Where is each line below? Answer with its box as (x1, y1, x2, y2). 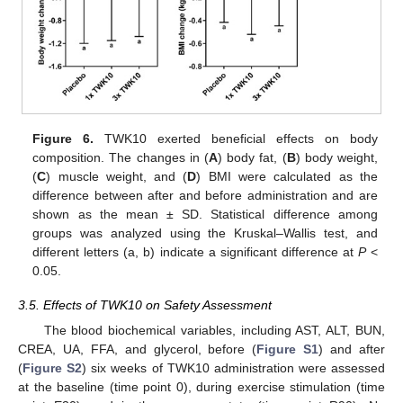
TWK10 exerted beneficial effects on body (94, 130, 378, 146)
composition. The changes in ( (32, 149, 209, 165)
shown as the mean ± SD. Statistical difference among (32, 206, 378, 221)
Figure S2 (22, 360, 83, 375)
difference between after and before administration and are (32, 187, 378, 202)
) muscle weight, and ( (46, 168, 188, 184)
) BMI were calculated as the (196, 168, 378, 184)
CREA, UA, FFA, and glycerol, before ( (18, 341, 257, 356)
